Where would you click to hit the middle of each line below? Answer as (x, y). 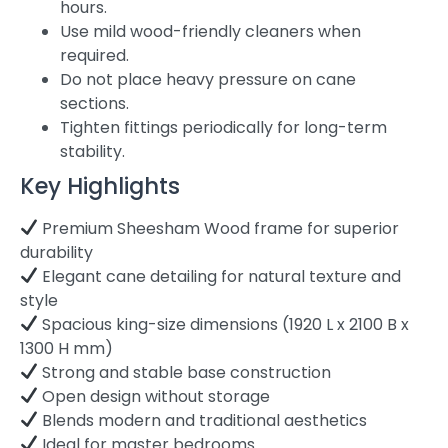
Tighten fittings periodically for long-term (223, 127)
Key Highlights (100, 185)
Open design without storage (154, 396)
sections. (94, 103)
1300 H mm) (66, 348)
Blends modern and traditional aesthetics (203, 420)
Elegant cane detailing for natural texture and (220, 276)
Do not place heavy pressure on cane (208, 79)
